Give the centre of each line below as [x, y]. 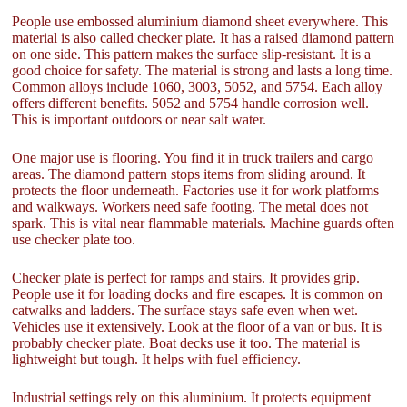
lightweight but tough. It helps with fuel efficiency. [157, 359]
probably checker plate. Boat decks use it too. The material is [186, 342]
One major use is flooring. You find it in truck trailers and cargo [193, 157]
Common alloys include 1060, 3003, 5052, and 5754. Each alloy [198, 86]
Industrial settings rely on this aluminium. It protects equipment [192, 397]
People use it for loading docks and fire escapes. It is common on [198, 293]
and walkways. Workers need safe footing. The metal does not [190, 206]
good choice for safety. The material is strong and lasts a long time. [203, 70]
